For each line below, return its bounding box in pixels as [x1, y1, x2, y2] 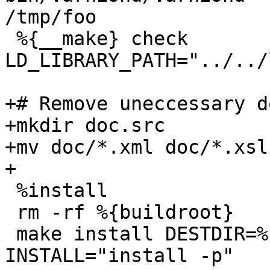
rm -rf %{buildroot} [5, 201, 16, 224]
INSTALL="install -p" [5, 245, 234, 267]
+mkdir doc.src [5, 115, 165, 137]
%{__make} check [5, 28, 16, 50]
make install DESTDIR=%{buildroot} [5, 223, 16, 245]
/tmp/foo [5, 6, 96, 28]
